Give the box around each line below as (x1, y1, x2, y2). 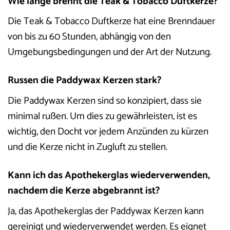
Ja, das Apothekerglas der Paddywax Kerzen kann (8, 203, 204, 219)
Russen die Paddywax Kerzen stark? (8, 72, 161, 89)
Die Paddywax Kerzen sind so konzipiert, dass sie (8, 92, 202, 109)
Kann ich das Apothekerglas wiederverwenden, (8, 167, 210, 183)
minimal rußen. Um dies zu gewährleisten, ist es (8, 108, 197, 124)
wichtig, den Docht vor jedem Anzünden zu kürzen (8, 123, 208, 140)
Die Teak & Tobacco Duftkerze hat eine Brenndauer (8, 13, 215, 30)
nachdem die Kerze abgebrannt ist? (8, 182, 160, 199)
